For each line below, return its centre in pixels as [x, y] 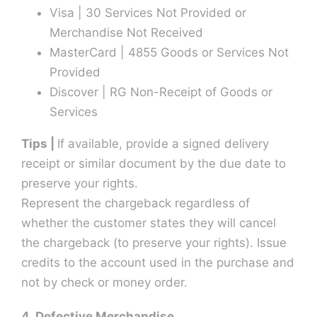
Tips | [39, 143]
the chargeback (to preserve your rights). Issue [154, 242]
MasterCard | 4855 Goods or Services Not [169, 52]
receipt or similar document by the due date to [153, 163]
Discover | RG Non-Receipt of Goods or [161, 92]
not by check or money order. [104, 282]
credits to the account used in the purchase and [157, 262]
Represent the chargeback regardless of [135, 203]
